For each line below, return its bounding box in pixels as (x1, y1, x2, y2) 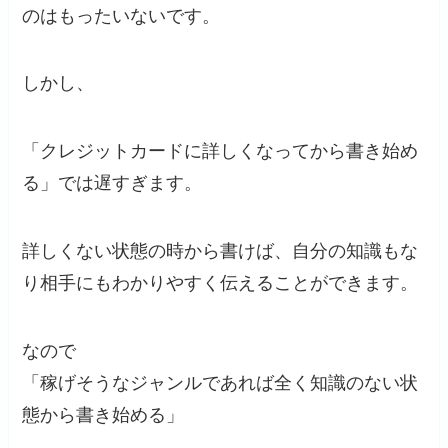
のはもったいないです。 (22, 5, 221, 26)
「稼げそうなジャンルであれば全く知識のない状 (22, 372, 419, 393)
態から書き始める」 (22, 404, 185, 425)
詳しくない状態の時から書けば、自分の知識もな (22, 241, 419, 262)
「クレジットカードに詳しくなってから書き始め (22, 141, 419, 162)
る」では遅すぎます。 (22, 173, 203, 194)
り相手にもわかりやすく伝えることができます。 (22, 273, 419, 294)
